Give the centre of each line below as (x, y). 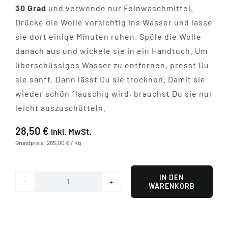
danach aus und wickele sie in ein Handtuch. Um (111, 50)
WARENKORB (172, 186)
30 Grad (31, 8)
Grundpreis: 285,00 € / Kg (48, 142)
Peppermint (91, 188)
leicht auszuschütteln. (60, 107)
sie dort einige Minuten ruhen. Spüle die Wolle (108, 36)
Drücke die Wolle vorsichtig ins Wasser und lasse (114, 22)
